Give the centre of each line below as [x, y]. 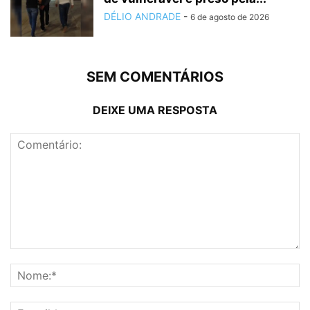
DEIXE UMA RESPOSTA [155, 110]
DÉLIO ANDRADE [142, 16]
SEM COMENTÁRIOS [155, 76]
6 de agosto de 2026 [230, 17]
